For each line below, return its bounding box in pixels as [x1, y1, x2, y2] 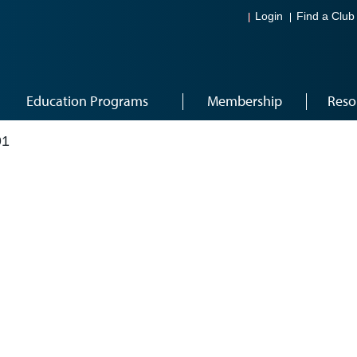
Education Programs [26, 92, 148, 110]
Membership [206, 92, 282, 110]
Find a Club [296, 10, 355, 23]
